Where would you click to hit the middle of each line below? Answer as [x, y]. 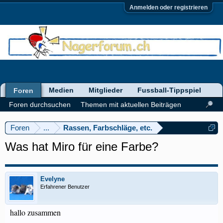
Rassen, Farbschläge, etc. [108, 128]
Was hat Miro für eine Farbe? [82, 147]
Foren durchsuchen [40, 105]
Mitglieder [106, 90]
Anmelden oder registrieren [168, 7]
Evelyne [53, 179]
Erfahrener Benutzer [65, 187]
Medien [61, 90]
